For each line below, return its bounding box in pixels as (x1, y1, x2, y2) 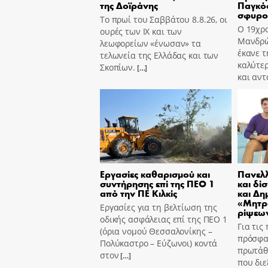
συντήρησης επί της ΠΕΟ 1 (100, 176, 215, 190)
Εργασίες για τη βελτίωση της (100, 201, 218, 213)
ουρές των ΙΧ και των (100, 26, 182, 38)
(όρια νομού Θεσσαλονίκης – (100, 225, 212, 237)
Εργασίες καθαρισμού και (100, 167, 210, 180)
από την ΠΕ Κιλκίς (100, 186, 177, 199)
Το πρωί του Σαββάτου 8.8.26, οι (100, 14, 227, 26)
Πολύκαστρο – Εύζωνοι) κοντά (100, 237, 218, 249)
